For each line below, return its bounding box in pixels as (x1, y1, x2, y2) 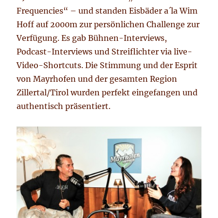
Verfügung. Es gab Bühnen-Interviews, (17, 33, 167, 43)
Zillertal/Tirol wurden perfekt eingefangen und (17, 88, 198, 98)
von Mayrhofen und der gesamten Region (17, 74, 178, 84)
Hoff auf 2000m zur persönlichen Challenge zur (17, 19, 200, 30)
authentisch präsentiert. (17, 101, 111, 111)
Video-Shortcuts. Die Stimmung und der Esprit (17, 60, 198, 71)
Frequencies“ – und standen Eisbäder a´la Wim (17, 6, 198, 16)
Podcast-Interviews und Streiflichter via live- (17, 47, 193, 57)
